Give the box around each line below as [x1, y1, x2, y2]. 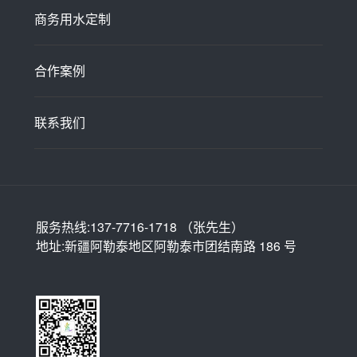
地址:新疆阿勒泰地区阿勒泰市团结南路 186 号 [35, 237, 296, 255]
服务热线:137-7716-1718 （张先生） [35, 218, 244, 236]
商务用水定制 [33, 10, 111, 28]
